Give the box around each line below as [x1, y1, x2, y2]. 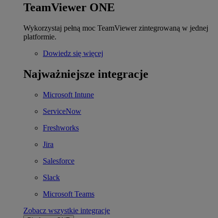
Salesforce [43, 156, 74, 165]
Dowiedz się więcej [43, 49, 103, 58]
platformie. [23, 33, 56, 41]
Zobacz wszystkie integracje [23, 206, 110, 215]
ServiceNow [43, 107, 81, 115]
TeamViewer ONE [23, 1, 115, 14]
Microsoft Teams [43, 189, 94, 198]
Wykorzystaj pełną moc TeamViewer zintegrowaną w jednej [23, 24, 208, 33]
